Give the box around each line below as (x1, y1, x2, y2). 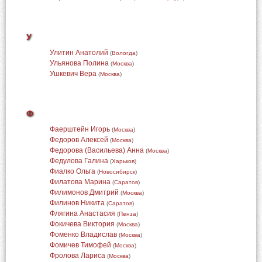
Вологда (111, 50, 136, 56)
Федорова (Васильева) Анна (49, 146, 144, 154)
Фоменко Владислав (49, 230, 117, 239)
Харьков (111, 158, 135, 164)
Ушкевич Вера (49, 70, 96, 78)
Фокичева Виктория (49, 220, 115, 228)
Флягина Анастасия (49, 209, 115, 218)
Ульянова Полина (49, 59, 109, 67)
